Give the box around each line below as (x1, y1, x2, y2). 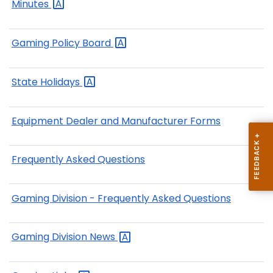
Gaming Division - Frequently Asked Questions (12, 191, 231, 205)
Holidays (40, 74, 82, 89)
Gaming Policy (12, 35, 82, 50)
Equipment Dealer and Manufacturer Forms (12, 113, 221, 128)
